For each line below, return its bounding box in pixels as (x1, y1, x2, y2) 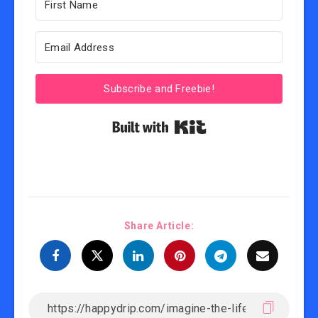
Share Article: (124, 220, 194, 231)
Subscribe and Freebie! (104, 82, 214, 95)
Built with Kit (206, 117, 268, 131)
